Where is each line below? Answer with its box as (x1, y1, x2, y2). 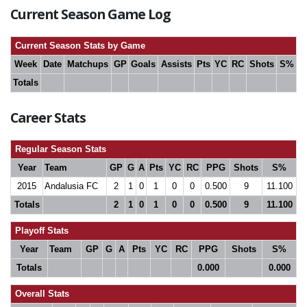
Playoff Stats (12, 225, 69, 236)
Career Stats (10, 108, 86, 127)
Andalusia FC (45, 181, 98, 191)
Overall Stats (12, 288, 69, 299)
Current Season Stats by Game (12, 40, 145, 51)
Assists (160, 59, 192, 69)
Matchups (67, 59, 108, 69)
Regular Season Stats (12, 144, 106, 154)
